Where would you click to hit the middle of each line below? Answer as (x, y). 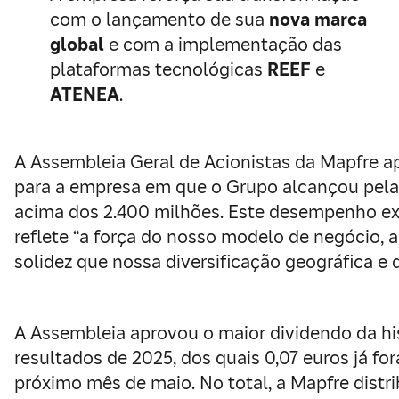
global (77, 45)
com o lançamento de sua (159, 20)
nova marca (318, 20)
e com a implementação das (223, 45)
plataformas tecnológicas (159, 69)
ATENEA (85, 94)
